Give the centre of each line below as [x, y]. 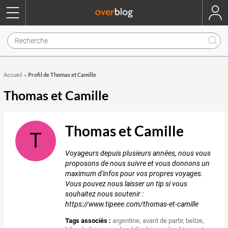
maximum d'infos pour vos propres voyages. [134, 174]
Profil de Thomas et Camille [62, 75]
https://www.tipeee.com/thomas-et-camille [132, 204]
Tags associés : [88, 221]
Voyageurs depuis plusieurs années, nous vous [138, 153]
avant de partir [163, 221]
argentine [126, 221]
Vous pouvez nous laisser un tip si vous [126, 184]
